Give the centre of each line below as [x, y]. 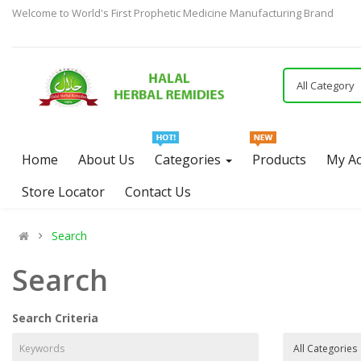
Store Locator [63, 192]
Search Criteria [55, 318]
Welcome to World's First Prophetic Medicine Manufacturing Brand [173, 13]
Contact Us [158, 192]
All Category [326, 85]
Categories [189, 160]
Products [279, 160]
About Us [106, 160]
